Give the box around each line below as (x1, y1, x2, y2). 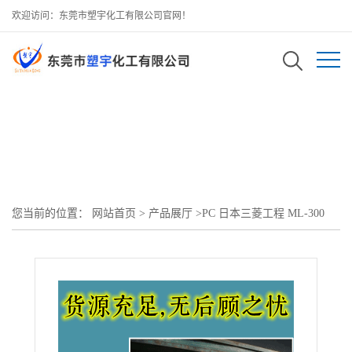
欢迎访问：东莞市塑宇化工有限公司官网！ (12, 10, 191, 21)
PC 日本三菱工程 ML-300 (202, 207, 324, 219)
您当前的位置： (12, 207, 92, 219)
